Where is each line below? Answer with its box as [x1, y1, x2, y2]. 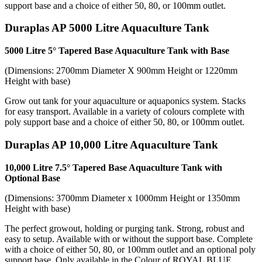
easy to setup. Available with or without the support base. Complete [5, 233, 253, 244]
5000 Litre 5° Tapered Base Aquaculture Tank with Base [5, 46, 229, 56]
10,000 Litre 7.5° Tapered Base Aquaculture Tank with [5, 162, 222, 173]
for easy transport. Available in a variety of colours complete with [5, 106, 244, 117]
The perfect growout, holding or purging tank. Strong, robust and [5, 223, 244, 233]
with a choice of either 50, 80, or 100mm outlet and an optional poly [5, 244, 256, 254]
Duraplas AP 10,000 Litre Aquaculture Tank [5, 138, 218, 151]
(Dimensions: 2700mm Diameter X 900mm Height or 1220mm [5, 65, 237, 76]
